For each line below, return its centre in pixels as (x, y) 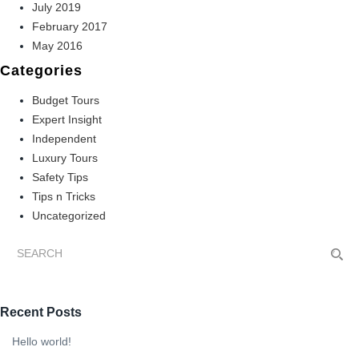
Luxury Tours (65, 158)
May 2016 (57, 46)
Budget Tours (66, 101)
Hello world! (42, 342)
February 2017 (70, 27)
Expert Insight (67, 120)
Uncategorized (69, 216)
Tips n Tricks (64, 197)
